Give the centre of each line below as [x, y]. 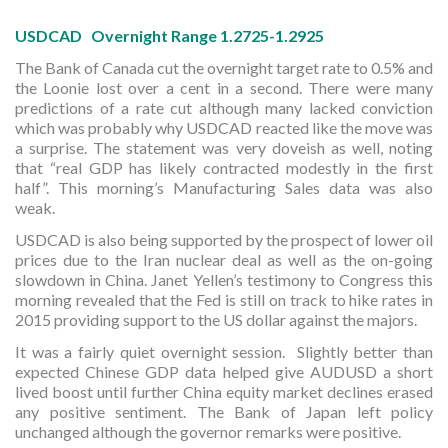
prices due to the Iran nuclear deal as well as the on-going [224, 259]
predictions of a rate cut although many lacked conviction [224, 107]
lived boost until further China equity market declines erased [224, 391]
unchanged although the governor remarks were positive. [208, 431]
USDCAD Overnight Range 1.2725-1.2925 [172, 35]
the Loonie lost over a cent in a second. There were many [224, 87]
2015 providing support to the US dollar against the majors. [216, 319]
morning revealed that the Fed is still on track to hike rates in [224, 299]
